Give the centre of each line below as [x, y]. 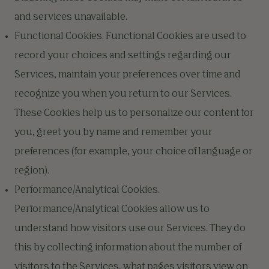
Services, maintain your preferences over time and [128, 75]
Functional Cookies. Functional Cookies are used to [130, 37]
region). [32, 171]
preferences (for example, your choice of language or [134, 152]
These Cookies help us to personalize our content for [134, 113]
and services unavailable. [71, 17]
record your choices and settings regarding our [123, 56]
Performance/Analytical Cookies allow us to [112, 210]
